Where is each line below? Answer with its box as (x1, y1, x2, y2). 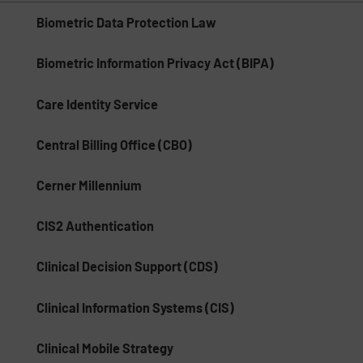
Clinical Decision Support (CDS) (36, 258, 218, 275)
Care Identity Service (36, 96, 158, 112)
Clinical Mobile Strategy (36, 340, 173, 356)
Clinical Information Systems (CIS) (36, 299, 234, 315)
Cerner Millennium (36, 177, 142, 193)
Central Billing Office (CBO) (36, 136, 192, 152)
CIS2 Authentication (36, 218, 154, 234)
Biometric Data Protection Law (36, 15, 216, 31)
